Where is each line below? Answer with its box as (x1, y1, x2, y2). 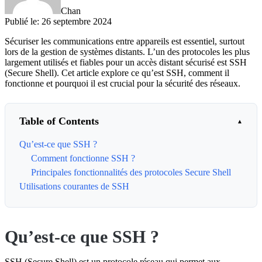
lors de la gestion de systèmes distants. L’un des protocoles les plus (5, 46, 250, 57)
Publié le (5, 16, 37, 26)
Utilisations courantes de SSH (19, 181, 129, 191)
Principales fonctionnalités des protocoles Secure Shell (31, 167, 231, 177)
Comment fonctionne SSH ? (31, 153, 135, 163)
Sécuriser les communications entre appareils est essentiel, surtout (5, 36, 244, 46)
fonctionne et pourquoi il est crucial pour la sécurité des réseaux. (5, 78, 240, 88)
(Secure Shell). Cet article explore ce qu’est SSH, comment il (5, 67, 229, 78)
